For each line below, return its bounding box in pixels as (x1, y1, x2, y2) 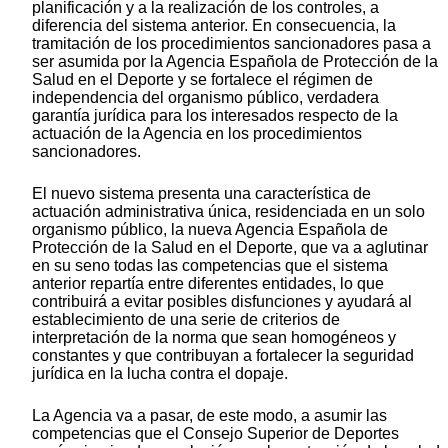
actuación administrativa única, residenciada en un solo (32, 203, 425, 221)
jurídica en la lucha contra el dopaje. (32, 365, 288, 383)
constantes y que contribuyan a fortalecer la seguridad (32, 347, 414, 365)
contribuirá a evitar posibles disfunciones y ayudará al (32, 293, 412, 311)
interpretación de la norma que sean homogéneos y (32, 329, 396, 347)
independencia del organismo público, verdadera (32, 89, 379, 107)
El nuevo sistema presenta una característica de (32, 185, 371, 203)
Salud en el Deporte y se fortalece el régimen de (32, 71, 373, 89)
